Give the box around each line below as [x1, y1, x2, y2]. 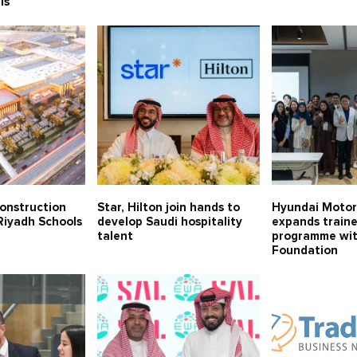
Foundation [272, 245, 339, 257]
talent [96, 230, 133, 243]
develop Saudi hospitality [96, 216, 242, 229]
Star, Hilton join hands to [96, 202, 240, 214]
